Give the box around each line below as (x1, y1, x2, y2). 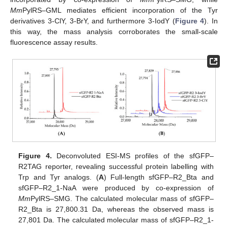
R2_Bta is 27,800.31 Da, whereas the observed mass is (18, 205, 214, 213)
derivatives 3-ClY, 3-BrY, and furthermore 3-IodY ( (10, 16, 175, 25)
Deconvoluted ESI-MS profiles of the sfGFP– (51, 151, 214, 160)
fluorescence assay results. (10, 38, 98, 46)
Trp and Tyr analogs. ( (18, 173, 99, 181)
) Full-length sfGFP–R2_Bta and (103, 173, 214, 181)
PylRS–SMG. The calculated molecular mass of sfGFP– (31, 194, 214, 203)
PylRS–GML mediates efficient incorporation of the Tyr (22, 6, 218, 14)
